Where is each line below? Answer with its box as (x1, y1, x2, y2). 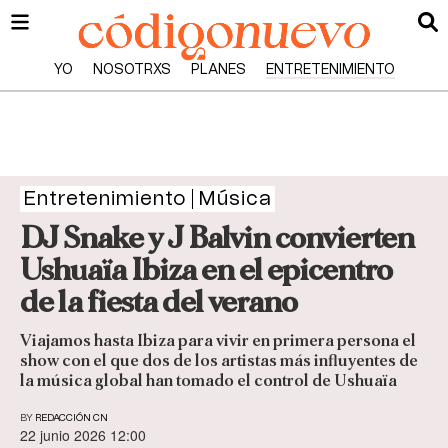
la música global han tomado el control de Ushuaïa (20, 372, 397, 390)
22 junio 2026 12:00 (20, 425, 146, 446)
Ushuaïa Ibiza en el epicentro (20, 254, 392, 286)
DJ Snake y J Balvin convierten (20, 222, 414, 254)
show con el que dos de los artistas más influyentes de (20, 352, 418, 370)
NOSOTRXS (92, 63, 171, 77)
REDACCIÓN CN (35, 413, 108, 424)
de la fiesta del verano (20, 286, 297, 318)
